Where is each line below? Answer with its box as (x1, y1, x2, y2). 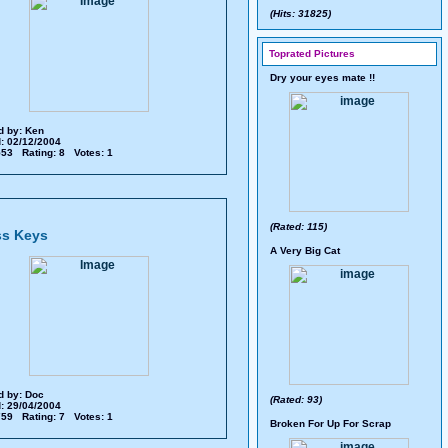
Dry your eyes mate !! (270, 72, 375, 83)
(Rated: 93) (270, 394, 322, 405)
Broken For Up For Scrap (270, 418, 391, 429)
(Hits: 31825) (270, 8, 331, 19)
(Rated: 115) (270, 221, 327, 232)
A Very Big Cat (270, 245, 340, 256)
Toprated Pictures (269, 48, 355, 59)
